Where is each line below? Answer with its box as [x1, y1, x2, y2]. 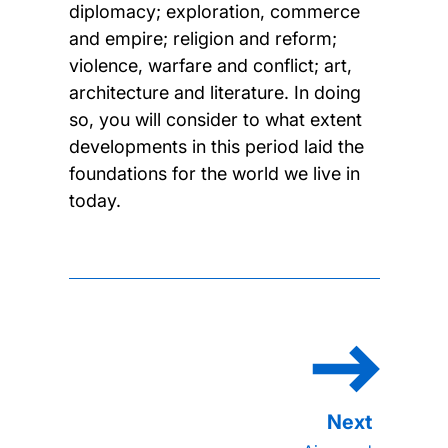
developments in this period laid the [68, 135, 364, 157]
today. [68, 189, 121, 211]
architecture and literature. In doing [68, 81, 361, 103]
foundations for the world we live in [68, 162, 360, 184]
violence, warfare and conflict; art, [68, 54, 352, 76]
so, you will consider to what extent [68, 108, 362, 130]
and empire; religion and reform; [68, 27, 337, 49]
